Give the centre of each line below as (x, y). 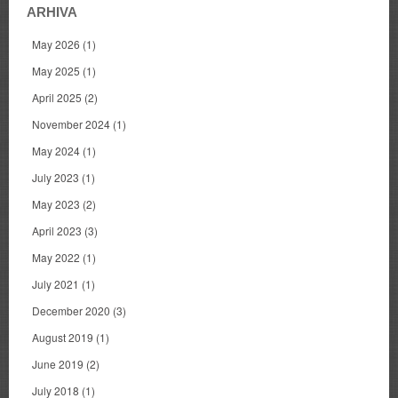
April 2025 (57, 98)
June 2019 (58, 364)
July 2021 (56, 284)
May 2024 (56, 151)
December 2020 (71, 311)
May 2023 (56, 204)
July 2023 (56, 178)
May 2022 (56, 258)
